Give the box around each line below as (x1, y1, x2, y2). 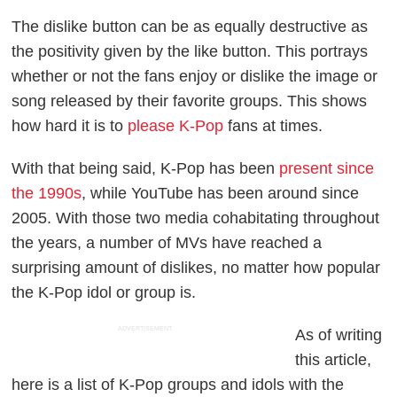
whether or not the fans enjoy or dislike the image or (12, 67, 378, 86)
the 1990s (12, 184, 82, 203)
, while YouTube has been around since (82, 184, 360, 203)
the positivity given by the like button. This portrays (12, 43, 369, 61)
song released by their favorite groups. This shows (12, 92, 368, 111)
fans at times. (223, 117, 323, 136)
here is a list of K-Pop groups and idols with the (12, 376, 345, 394)
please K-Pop (128, 117, 224, 136)
